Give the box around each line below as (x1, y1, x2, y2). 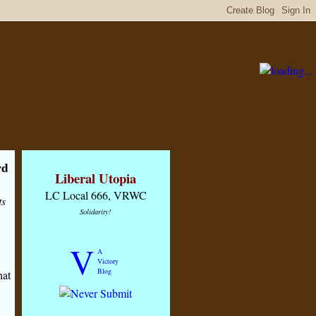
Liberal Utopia (55, 168, 136, 188)
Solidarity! (80, 207, 111, 217)
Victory (97, 256, 119, 266)
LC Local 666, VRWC (44, 188, 147, 202)
